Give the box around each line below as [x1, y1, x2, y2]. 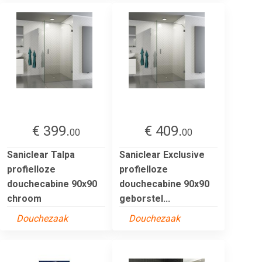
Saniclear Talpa [7, 149, 75, 160]
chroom [7, 192, 42, 204]
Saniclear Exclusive [119, 149, 205, 160]
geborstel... [119, 192, 170, 204]
